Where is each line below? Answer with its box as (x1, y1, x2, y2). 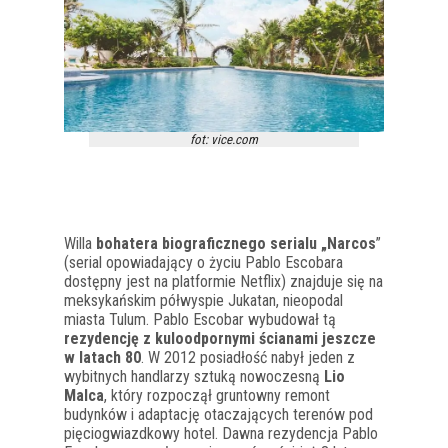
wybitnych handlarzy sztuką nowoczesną (64, 366, 324, 386)
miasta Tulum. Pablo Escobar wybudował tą (64, 309, 336, 329)
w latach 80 (64, 347, 141, 367)
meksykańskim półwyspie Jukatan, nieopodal (64, 290, 343, 310)
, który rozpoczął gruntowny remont (104, 385, 330, 405)
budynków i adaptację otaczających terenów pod (64, 404, 373, 424)
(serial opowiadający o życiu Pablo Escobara (64, 252, 343, 272)
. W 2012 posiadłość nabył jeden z (141, 347, 355, 367)
